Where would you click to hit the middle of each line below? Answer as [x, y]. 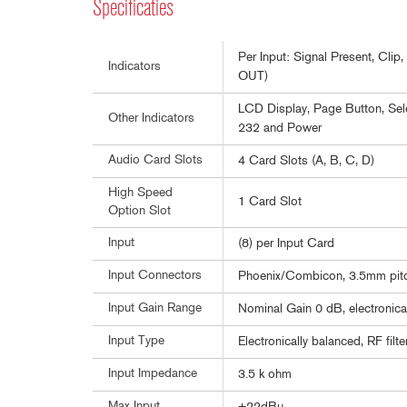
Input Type [136, 341]
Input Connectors [155, 276]
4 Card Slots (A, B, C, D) [306, 161]
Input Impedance [153, 374]
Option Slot [139, 211]
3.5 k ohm [265, 375]
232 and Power [280, 129]
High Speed [140, 193]
